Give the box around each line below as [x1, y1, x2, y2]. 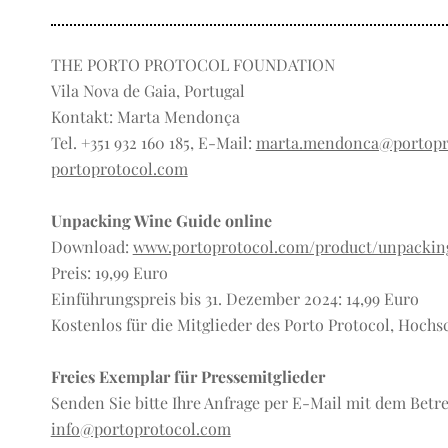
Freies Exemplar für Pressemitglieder [50, 365, 325, 387]
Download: [50, 235, 133, 257]
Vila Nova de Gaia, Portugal [50, 79, 245, 101]
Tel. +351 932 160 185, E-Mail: [50, 131, 256, 153]
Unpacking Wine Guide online [50, 209, 272, 231]
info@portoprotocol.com [50, 417, 231, 439]
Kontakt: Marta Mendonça [50, 105, 240, 127]
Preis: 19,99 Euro [50, 261, 168, 283]
